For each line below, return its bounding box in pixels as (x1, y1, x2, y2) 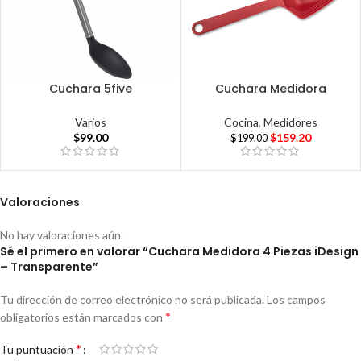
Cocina (223, 115, 259, 130)
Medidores (263, 115, 317, 130)
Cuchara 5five (48, 81, 132, 98)
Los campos (267, 293, 326, 307)
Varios (74, 115, 106, 130)
